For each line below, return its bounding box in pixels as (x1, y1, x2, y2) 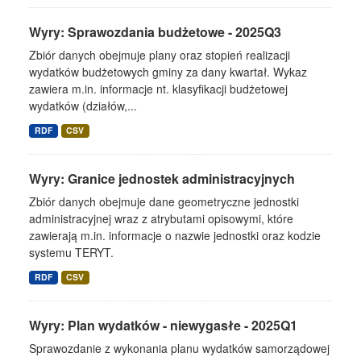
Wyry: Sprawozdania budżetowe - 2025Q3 (29, 23, 281, 42)
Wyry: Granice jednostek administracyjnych (29, 169, 295, 189)
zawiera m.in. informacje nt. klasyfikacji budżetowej (29, 81, 288, 98)
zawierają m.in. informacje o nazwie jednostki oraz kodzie (29, 227, 321, 244)
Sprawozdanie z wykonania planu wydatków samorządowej (29, 340, 330, 357)
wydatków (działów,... (29, 98, 137, 114)
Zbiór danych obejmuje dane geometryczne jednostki (29, 193, 299, 210)
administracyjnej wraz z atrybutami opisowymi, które (29, 210, 293, 227)
